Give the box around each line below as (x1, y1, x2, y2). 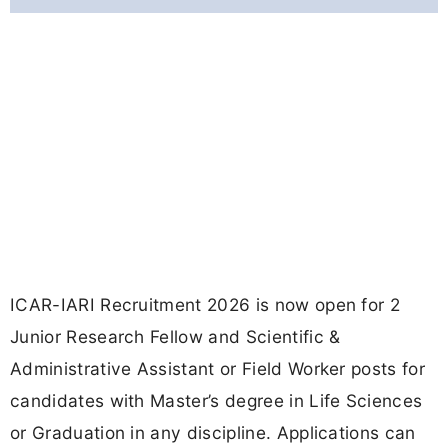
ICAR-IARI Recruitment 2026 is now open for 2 (10, 294, 401, 316)
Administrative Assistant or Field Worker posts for (10, 358, 426, 380)
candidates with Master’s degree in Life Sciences (10, 390, 423, 412)
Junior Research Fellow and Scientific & (10, 326, 341, 348)
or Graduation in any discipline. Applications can (10, 422, 416, 444)
